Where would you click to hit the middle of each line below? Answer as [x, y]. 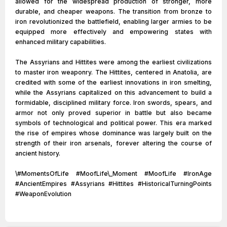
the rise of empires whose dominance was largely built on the [113, 133]
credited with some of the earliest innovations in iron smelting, [113, 82]
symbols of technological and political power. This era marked [113, 123]
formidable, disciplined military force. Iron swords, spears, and [113, 103]
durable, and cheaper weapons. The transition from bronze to [113, 11]
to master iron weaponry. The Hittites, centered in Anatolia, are [113, 72]
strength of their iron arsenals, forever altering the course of [113, 143]
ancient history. [38, 153]
